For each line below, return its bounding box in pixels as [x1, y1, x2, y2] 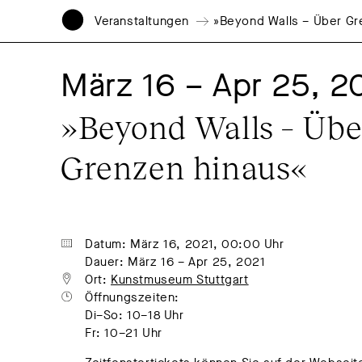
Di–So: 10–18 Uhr [85, 307, 184, 323]
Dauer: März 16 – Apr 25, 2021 [85, 254, 266, 270]
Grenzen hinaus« [61, 147, 309, 186]
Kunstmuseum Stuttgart [111, 271, 249, 288]
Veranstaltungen [95, 13, 189, 29]
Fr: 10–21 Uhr [85, 325, 162, 341]
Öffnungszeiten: [85, 289, 179, 305]
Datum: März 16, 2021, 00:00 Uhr [85, 236, 284, 252]
